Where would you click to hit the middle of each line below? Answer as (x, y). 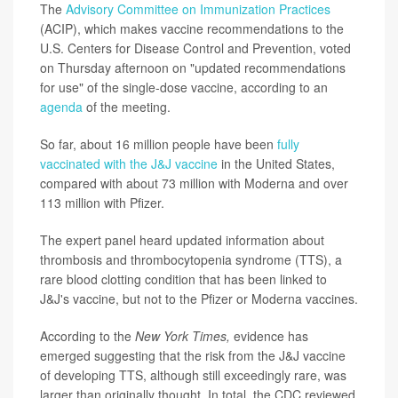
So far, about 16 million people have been (157, 144)
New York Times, (184, 336)
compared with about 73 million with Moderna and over (194, 183)
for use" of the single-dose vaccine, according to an (184, 88)
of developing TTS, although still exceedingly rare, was (193, 375)
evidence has (271, 336)
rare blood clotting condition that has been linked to (183, 279)
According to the (88, 336)
